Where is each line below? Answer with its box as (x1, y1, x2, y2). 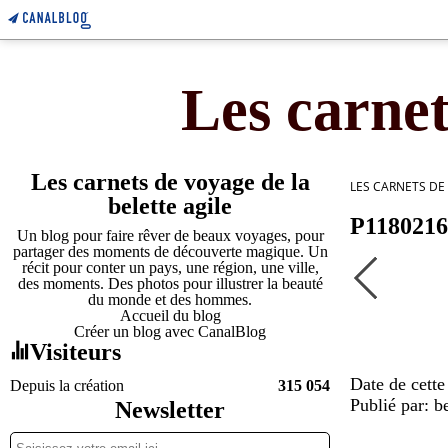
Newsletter (115, 397, 225, 423)
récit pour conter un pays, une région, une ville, (21, 259, 319, 276)
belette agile (108, 193, 232, 219)
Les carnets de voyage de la (30, 169, 310, 195)
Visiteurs (30, 339, 121, 365)
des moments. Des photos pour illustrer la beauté (17, 275, 323, 292)
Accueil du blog (119, 307, 221, 324)
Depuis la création (10, 377, 124, 394)
